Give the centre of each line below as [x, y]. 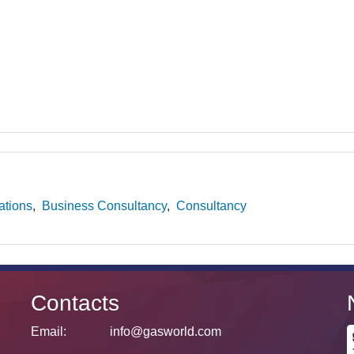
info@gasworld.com [166, 331]
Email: [49, 331]
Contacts [75, 303]
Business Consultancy [104, 206]
